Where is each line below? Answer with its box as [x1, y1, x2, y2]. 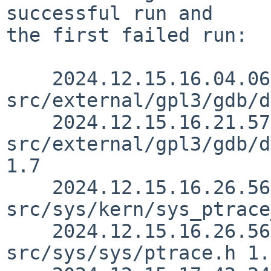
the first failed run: [6, 24, 247, 46]
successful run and [6, 2, 213, 24]
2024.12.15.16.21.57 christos [6, 111, 52, 133]
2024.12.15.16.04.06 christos [6, 67, 52, 90]
